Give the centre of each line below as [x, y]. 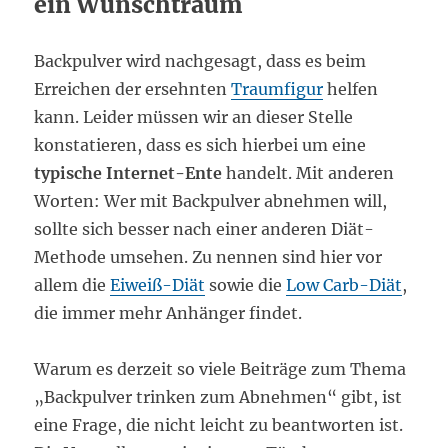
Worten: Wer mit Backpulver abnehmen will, [211, 201]
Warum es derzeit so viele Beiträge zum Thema [220, 369]
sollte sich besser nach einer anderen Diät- [204, 229]
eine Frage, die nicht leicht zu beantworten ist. [219, 425]
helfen [351, 89]
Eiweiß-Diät [158, 285]
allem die [72, 285]
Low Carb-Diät [344, 285]
